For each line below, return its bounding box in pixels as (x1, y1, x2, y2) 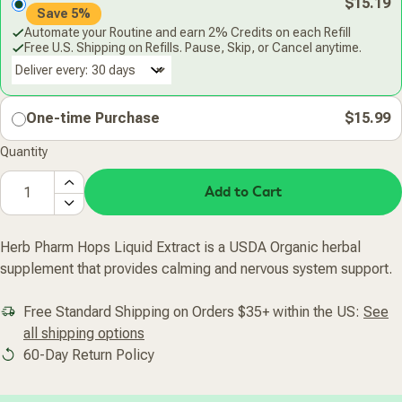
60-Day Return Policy (23, 346, 154, 364)
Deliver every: (15, 63, 88, 78)
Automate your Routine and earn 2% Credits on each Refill (24, 25, 351, 40)
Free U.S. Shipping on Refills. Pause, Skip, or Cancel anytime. (24, 40, 362, 56)
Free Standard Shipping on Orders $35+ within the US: (23, 303, 363, 321)
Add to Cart (205, 183, 282, 202)
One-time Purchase (26, 109, 160, 127)
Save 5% (37, 6, 91, 22)
